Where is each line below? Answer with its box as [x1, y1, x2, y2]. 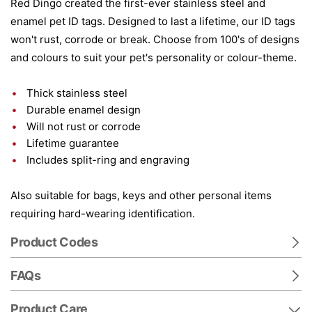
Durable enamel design [26, 103, 141, 116]
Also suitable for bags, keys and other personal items [10, 189, 272, 202]
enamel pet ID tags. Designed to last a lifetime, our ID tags [10, 15, 295, 28]
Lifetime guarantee [26, 136, 119, 150]
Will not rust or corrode [26, 120, 141, 133]
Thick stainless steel [26, 86, 127, 100]
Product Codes [10, 235, 98, 249]
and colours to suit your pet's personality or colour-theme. [10, 51, 297, 64]
